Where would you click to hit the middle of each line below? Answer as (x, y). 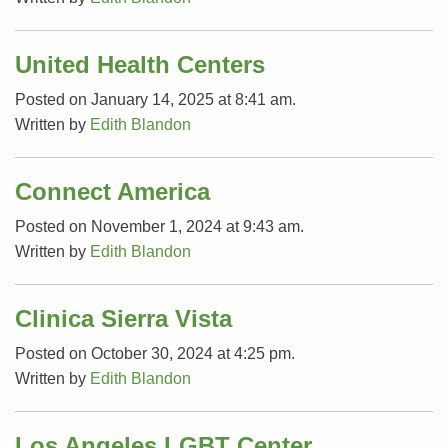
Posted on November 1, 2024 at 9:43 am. (159, 226)
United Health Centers (140, 64)
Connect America (112, 191)
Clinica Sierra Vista (123, 318)
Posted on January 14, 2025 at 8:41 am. (155, 99)
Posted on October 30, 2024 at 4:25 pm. (155, 353)
